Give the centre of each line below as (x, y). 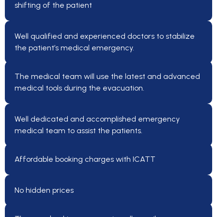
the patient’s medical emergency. (74, 47)
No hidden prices (44, 190)
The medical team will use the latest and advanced (107, 76)
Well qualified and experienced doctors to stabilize (105, 36)
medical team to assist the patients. (78, 130)
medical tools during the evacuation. (79, 88)
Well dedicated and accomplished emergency (97, 119)
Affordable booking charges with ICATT (85, 159)
